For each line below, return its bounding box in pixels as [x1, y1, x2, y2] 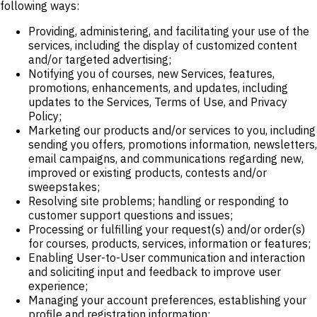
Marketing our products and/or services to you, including [28, 122, 316, 137]
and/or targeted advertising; [28, 52, 171, 67]
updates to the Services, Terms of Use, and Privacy [28, 94, 287, 109]
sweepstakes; [28, 179, 100, 194]
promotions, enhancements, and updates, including [28, 80, 288, 95]
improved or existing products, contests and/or [28, 165, 267, 180]
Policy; [28, 108, 62, 123]
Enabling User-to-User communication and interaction [28, 250, 305, 265]
